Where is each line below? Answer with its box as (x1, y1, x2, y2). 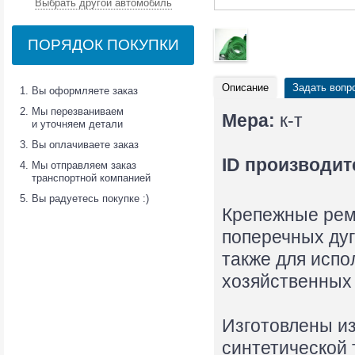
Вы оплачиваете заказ (32, 139, 139, 151)
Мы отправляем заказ (32, 159, 136, 171)
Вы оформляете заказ (32, 85, 138, 97)
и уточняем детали (32, 118, 123, 130)
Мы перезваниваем (32, 105, 124, 117)
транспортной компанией (32, 172, 151, 184)
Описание (222, 82, 269, 94)
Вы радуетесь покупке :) (32, 193, 149, 204)
